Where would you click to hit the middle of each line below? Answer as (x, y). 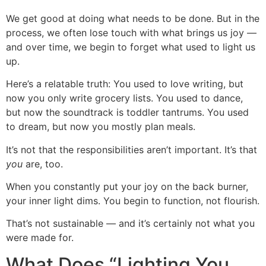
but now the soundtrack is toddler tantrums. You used (127, 113)
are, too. (43, 164)
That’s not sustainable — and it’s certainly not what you (130, 224)
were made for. (40, 238)
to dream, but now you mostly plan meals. (101, 127)
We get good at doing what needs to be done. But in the (133, 18)
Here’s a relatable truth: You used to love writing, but (125, 84)
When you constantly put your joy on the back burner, (127, 187)
